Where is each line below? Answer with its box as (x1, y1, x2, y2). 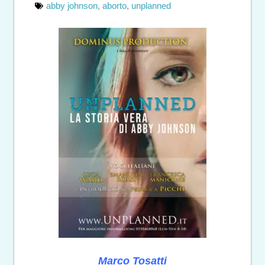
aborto (102, 1, 127, 11)
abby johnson (46, 1, 98, 11)
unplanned (131, 1, 171, 11)
